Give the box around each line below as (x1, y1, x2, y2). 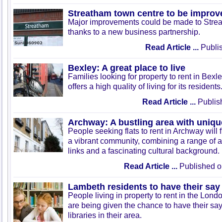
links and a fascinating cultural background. (68, 147, 220, 155)
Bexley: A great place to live (68, 62, 185, 73)
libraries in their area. (68, 211, 142, 220)
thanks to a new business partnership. (68, 28, 200, 36)
